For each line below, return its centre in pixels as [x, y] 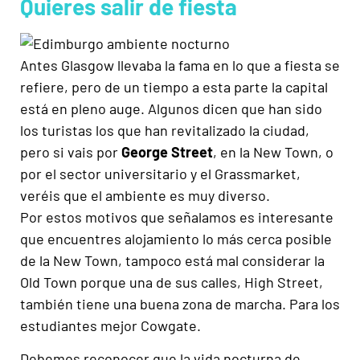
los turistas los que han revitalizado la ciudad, [165, 130]
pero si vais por [71, 151]
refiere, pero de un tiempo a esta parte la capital [174, 86]
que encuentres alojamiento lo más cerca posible [176, 238]
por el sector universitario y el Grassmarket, [160, 173]
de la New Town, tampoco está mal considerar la [172, 260]
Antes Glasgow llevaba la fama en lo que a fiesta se [180, 65]
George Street [167, 151]
